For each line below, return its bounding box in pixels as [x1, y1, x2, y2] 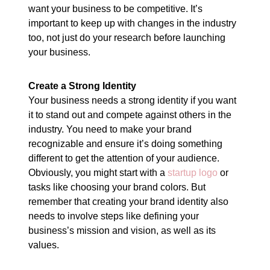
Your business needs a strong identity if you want [28, 95, 237, 105]
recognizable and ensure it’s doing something [28, 138, 223, 149]
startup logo [168, 167, 218, 178]
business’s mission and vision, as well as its [28, 225, 216, 236]
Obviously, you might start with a [28, 167, 168, 178]
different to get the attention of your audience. [28, 152, 220, 163]
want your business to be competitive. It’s [28, 3, 203, 14]
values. [28, 239, 60, 250]
